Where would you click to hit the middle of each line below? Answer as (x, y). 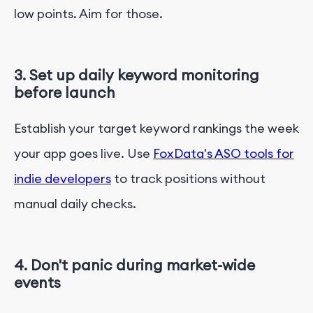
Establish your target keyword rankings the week (156, 128)
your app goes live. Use (83, 153)
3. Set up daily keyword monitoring (137, 75)
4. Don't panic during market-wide (134, 265)
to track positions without (188, 178)
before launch (65, 92)
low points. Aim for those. (88, 13)
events (37, 282)
